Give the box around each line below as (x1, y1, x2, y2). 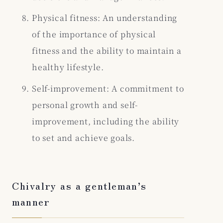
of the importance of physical (32, 28, 156, 40)
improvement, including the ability (32, 115, 180, 127)
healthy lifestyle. (32, 61, 104, 73)
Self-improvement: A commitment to (32, 82, 184, 94)
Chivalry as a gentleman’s (12, 178, 147, 193)
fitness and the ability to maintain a (32, 45, 182, 57)
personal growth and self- (32, 99, 138, 111)
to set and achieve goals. (32, 131, 135, 143)
